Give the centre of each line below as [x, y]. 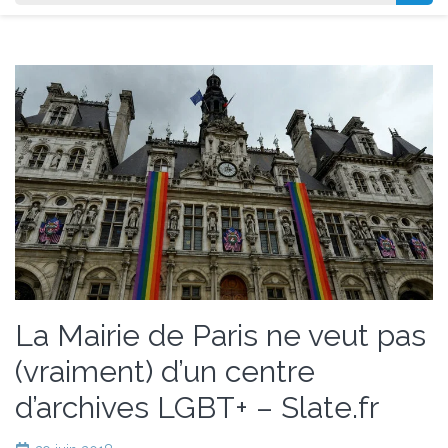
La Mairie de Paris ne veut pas [220, 336]
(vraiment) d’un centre [165, 372]
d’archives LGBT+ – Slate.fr [197, 408]
